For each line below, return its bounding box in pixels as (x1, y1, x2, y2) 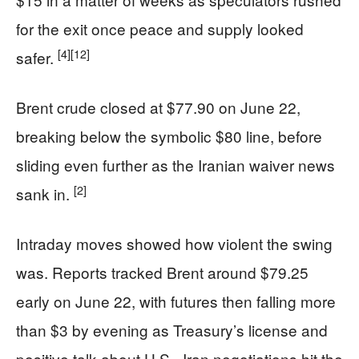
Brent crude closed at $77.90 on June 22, (16, 96, 301, 118)
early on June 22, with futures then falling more (16, 290, 336, 312)
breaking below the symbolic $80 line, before (16, 125, 322, 147)
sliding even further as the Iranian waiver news (16, 154, 335, 175)
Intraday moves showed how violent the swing (16, 232, 333, 254)
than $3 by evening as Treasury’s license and (16, 319, 328, 341)
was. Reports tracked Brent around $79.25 (16, 261, 309, 283)
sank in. (16, 183, 74, 204)
